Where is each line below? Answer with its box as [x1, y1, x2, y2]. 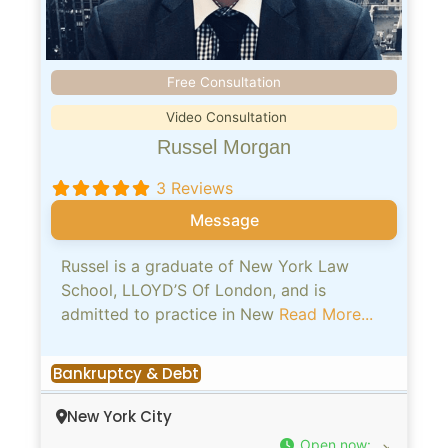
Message [189, 209, 259, 230]
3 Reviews [156, 177, 233, 198]
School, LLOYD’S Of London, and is [61, 279, 326, 300]
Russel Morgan [157, 135, 291, 158]
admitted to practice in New [61, 303, 279, 324]
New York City [67, 405, 172, 427]
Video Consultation [165, 108, 287, 125]
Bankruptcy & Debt [53, 362, 199, 384]
